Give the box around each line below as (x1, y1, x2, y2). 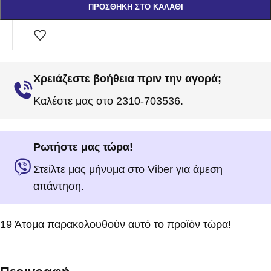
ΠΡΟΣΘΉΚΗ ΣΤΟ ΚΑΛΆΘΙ (88, 2, 183, 12)
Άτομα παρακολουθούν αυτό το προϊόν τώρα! (15, 218, 231, 231)
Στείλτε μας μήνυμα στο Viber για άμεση (33, 163, 223, 176)
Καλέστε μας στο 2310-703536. (33, 95, 183, 108)
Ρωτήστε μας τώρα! (33, 141, 133, 154)
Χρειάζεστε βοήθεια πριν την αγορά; (33, 73, 221, 85)
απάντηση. (33, 180, 84, 193)
